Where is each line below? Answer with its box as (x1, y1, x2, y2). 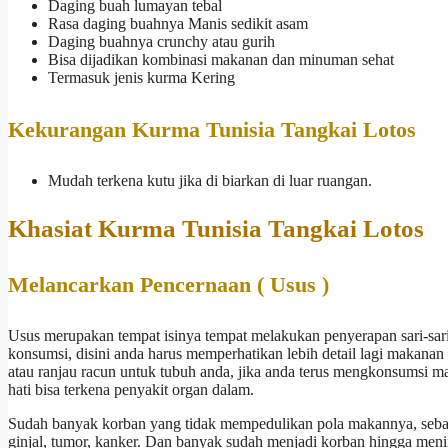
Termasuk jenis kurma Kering (48, 69, 235, 87)
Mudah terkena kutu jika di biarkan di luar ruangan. (48, 171, 372, 189)
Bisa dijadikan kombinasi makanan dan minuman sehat (48, 51, 394, 69)
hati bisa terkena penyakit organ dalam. (8, 381, 254, 399)
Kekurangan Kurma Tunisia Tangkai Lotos (8, 116, 416, 142)
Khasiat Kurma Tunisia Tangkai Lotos (8, 214, 424, 242)
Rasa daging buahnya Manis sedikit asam (48, 15, 308, 33)
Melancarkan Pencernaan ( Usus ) (8, 272, 329, 298)
